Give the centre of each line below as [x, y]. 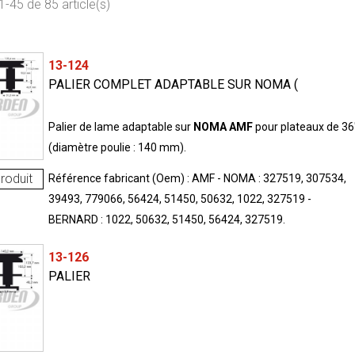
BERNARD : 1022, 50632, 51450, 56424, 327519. [166, 219]
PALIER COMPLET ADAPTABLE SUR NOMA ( [173, 84]
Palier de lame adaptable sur [120, 126]
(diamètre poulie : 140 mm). [117, 147]
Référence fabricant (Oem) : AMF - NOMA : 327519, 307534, [197, 178]
